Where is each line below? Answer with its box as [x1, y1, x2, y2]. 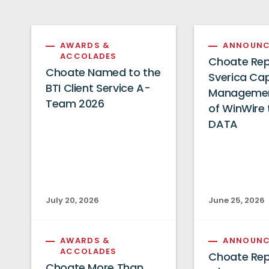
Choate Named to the [46, 68, 161, 80]
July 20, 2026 [46, 197, 99, 205]
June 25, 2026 [208, 197, 265, 205]
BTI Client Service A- [46, 83, 151, 95]
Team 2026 [46, 99, 104, 111]
